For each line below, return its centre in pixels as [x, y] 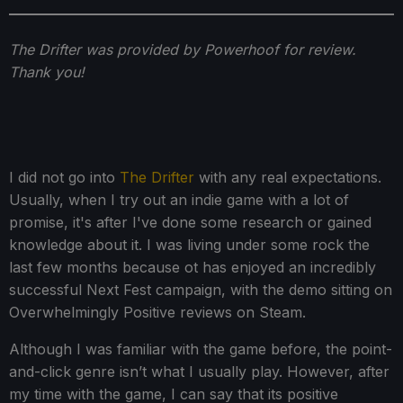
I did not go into [64, 178]
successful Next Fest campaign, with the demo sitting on [201, 290]
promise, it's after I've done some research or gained [190, 223]
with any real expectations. [288, 178]
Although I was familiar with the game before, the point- [201, 349]
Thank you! [47, 72]
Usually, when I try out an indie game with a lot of [179, 200]
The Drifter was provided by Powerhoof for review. [183, 50]
